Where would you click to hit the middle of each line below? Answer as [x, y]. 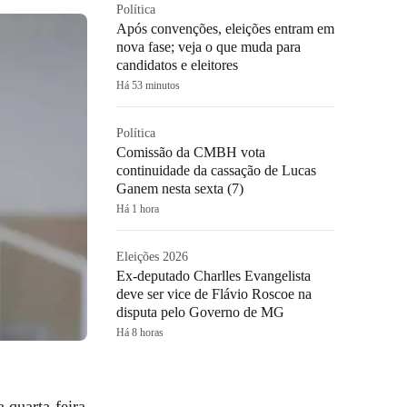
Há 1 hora [138, 209]
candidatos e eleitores [177, 65]
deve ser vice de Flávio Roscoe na [214, 294]
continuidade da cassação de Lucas [216, 170]
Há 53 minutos [148, 85]
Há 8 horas [140, 333]
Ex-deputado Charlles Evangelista [213, 276]
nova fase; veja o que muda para [208, 47]
